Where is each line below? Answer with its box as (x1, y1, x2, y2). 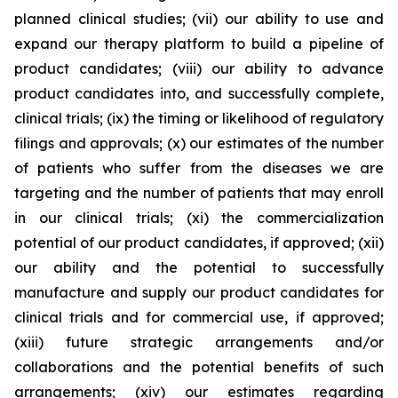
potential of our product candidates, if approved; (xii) (14, 234, 384, 251)
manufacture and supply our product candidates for (14, 283, 384, 301)
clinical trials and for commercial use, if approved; (14, 308, 384, 326)
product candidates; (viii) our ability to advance (14, 60, 384, 77)
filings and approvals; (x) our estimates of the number (14, 134, 384, 152)
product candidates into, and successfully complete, (14, 84, 384, 102)
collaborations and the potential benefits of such (14, 358, 384, 376)
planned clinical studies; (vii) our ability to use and (14, 10, 384, 28)
